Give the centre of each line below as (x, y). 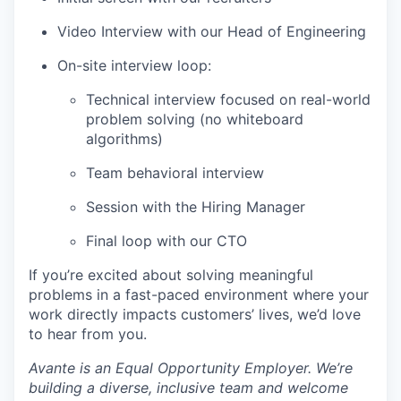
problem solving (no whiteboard (195, 119)
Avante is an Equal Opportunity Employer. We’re (191, 367)
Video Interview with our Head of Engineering (212, 31)
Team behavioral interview (175, 172)
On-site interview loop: (134, 65)
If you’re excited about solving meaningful (171, 274)
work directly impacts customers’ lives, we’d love (195, 314)
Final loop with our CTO (166, 240)
